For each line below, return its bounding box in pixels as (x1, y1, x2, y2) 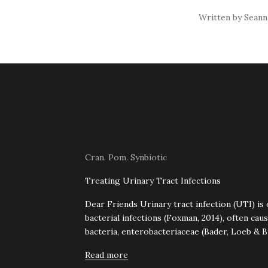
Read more (85, 249, 128, 260)
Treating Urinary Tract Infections (85, 175, 221, 186)
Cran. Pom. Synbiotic (85, 151, 167, 163)
